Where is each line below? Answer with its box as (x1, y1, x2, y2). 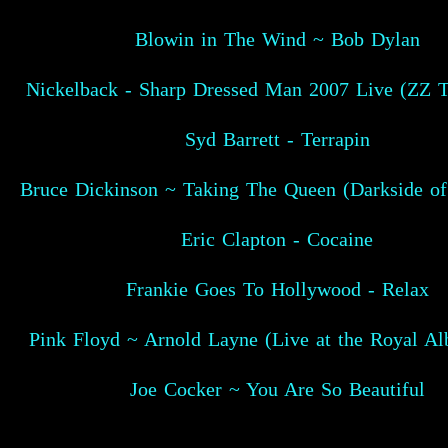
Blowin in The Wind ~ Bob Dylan (134, 27, 420, 50)
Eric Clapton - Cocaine (181, 227, 373, 250)
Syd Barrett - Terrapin (184, 127, 370, 150)
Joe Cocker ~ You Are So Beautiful (129, 377, 425, 400)
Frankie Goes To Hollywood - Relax (125, 277, 429, 300)
